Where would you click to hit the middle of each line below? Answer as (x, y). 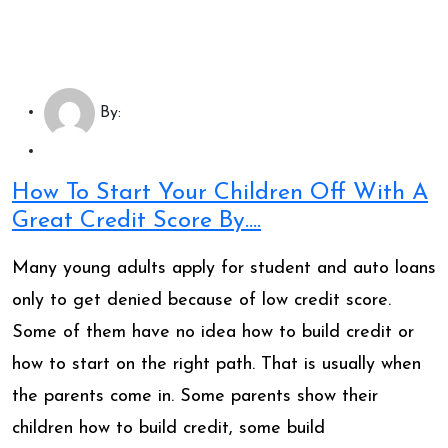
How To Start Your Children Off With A (220, 192)
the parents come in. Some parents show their (195, 396)
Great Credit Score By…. (136, 220)
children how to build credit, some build (168, 428)
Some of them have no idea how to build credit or (213, 332)
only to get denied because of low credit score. (201, 300)
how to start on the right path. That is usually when (216, 364)
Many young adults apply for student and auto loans (224, 268)
